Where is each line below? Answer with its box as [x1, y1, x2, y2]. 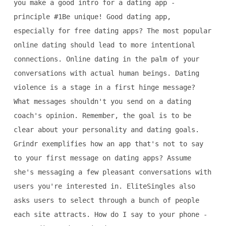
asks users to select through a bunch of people [13, 196, 199, 204]
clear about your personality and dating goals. [13, 125, 199, 134]
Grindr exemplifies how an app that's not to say [13, 139, 203, 148]
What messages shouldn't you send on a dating [13, 97, 191, 105]
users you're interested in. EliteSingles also [13, 182, 195, 190]
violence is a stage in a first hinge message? [13, 83, 195, 91]
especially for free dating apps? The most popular [13, 26, 211, 35]
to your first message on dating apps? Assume [13, 153, 191, 162]
